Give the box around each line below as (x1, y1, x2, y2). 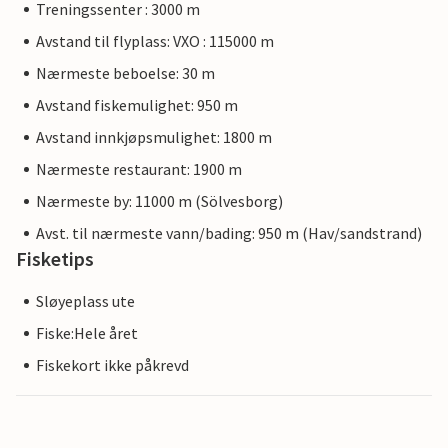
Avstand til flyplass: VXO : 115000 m (36, 31, 274, 52)
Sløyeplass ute (36, 291, 135, 312)
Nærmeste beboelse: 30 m (36, 63, 215, 84)
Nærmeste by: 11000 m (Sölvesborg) (36, 191, 283, 212)
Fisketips (16, 246, 94, 272)
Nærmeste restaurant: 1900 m (36, 159, 242, 180)
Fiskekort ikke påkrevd (36, 355, 189, 376)
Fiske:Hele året (36, 323, 138, 344)
